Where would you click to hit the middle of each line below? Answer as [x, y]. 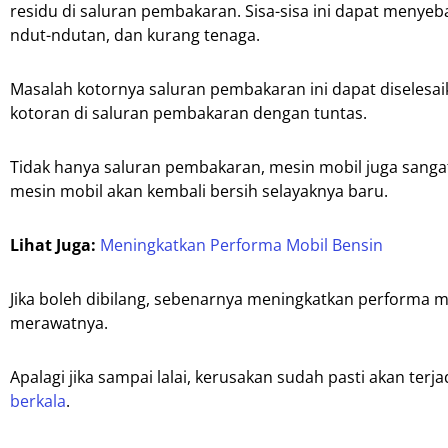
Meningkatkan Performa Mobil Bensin [241, 245]
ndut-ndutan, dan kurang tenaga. [135, 35]
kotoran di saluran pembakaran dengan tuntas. [188, 113]
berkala [38, 401]
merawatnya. [59, 323]
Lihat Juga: [53, 245]
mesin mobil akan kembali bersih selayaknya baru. [199, 191]
